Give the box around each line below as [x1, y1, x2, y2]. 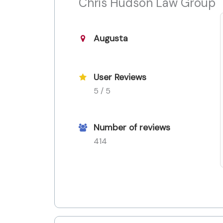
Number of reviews [94, 122, 170, 133]
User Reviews [94, 72, 146, 83]
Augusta [94, 32, 128, 44]
